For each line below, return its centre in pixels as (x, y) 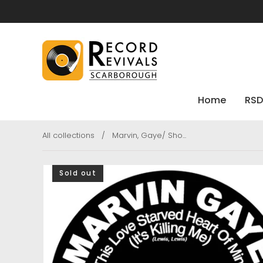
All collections (68, 135)
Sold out (78, 173)
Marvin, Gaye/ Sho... (149, 135)
